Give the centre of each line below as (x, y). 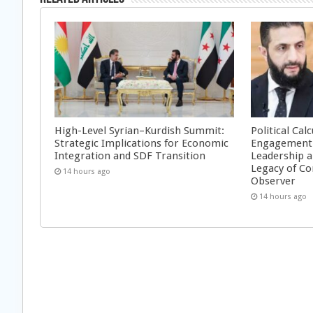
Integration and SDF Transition (130, 155)
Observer (274, 181)
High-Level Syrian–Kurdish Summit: (139, 130)
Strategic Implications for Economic (141, 143)
